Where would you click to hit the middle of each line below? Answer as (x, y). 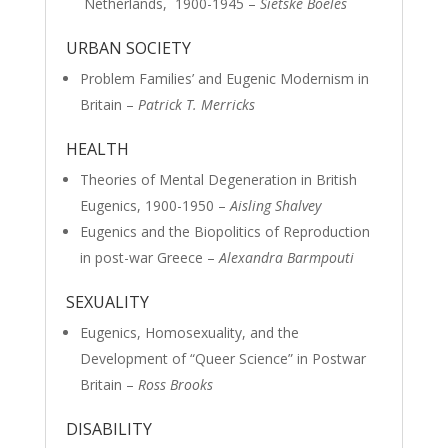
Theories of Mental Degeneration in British (218, 179)
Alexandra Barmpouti (286, 257)
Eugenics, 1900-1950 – (154, 205)
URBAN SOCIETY (128, 48)
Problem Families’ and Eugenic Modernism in (224, 78)
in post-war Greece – (149, 257)
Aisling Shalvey (275, 205)
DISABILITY (108, 429)
